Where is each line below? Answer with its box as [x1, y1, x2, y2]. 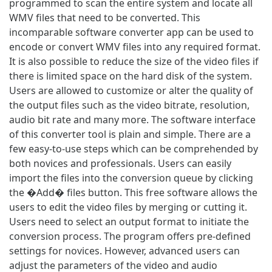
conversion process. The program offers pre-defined [9, 229, 251, 243]
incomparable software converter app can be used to [9, 25, 254, 39]
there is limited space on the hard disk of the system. [9, 69, 252, 83]
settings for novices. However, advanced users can [9, 243, 240, 257]
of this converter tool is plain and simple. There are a [9, 127, 251, 141]
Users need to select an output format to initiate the [9, 214, 249, 228]
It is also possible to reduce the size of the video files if [9, 54, 259, 68]
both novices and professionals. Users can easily [9, 156, 231, 170]
